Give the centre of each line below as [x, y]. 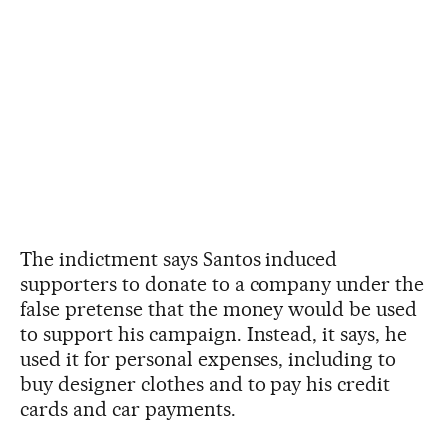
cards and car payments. [128, 408]
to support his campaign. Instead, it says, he [214, 333]
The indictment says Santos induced [179, 258]
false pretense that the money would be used [219, 308]
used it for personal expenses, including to [208, 358]
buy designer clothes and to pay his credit [205, 383]
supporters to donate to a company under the [222, 283]
